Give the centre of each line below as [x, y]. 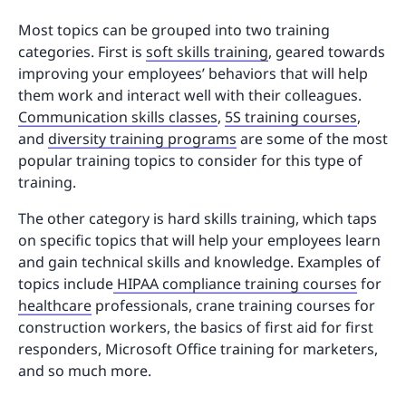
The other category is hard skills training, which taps [198, 219]
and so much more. [87, 371]
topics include [66, 284]
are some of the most [312, 139]
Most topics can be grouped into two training [174, 30]
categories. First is [82, 52]
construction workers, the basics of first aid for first [196, 328]
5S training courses [291, 117]
